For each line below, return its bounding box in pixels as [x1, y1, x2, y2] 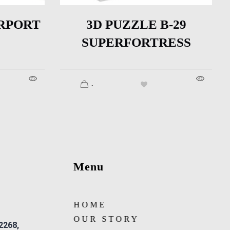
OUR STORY [73, 214, 140, 223]
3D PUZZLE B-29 [86, 17, 186, 31]
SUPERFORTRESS [81, 35, 191, 49]
